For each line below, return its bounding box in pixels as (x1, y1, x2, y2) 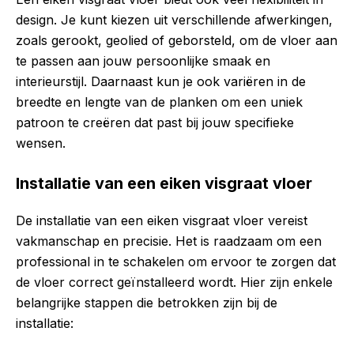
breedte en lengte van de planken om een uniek (16, 94, 303, 111)
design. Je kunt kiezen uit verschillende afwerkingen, (16, 12, 333, 28)
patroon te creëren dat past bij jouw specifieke (16, 115, 294, 131)
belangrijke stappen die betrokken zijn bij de (16, 295, 277, 311)
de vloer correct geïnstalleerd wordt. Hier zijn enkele (16, 274, 333, 291)
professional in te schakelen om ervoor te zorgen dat (16, 254, 336, 270)
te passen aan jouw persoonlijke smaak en (16, 53, 270, 70)
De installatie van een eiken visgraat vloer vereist (16, 213, 307, 229)
